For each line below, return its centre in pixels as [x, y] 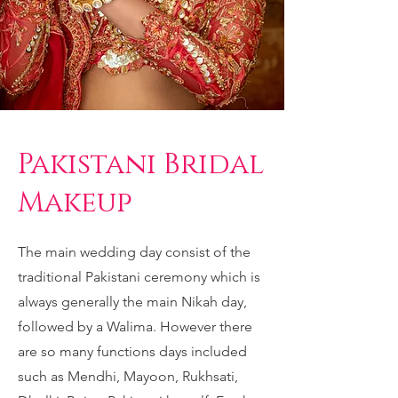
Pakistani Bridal [141, 165]
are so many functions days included [132, 351]
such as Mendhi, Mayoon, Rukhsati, [128, 376]
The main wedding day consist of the [134, 252]
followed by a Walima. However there [135, 326]
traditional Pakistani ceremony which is [139, 277]
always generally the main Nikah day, [132, 302]
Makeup [75, 203]
